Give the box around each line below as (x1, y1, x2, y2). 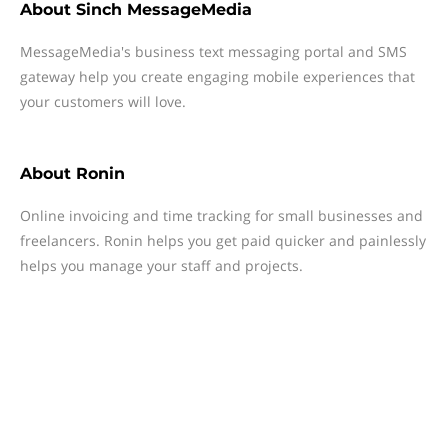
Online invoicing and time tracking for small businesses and (20, 206, 423, 225)
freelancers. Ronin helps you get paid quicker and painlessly (20, 231, 426, 250)
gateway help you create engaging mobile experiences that (20, 67, 415, 86)
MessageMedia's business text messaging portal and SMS (20, 42, 407, 61)
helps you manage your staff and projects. (20, 256, 303, 275)
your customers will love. (20, 92, 186, 111)
